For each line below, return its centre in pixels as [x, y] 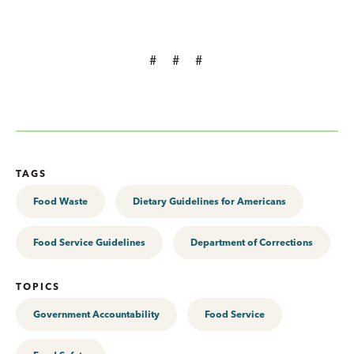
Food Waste [60, 201]
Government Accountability [96, 314]
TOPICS [38, 286]
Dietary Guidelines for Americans [209, 201]
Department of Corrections [252, 242]
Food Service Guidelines [89, 242]
